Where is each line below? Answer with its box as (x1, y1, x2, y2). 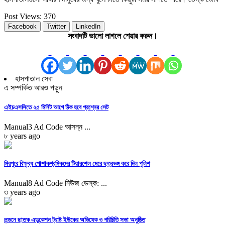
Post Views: (4, 12, 42, 21)
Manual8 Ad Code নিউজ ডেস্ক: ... (4, 179, 107, 188)
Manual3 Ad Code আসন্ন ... (4, 122, 90, 131)
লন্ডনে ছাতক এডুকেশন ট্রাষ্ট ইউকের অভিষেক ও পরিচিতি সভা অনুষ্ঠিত (4, 216, 145, 224)
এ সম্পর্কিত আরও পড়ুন (4, 83, 62, 92)
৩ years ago (4, 188, 40, 197)
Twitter (47, 22, 66, 30)
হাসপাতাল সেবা (15, 74, 53, 83)
